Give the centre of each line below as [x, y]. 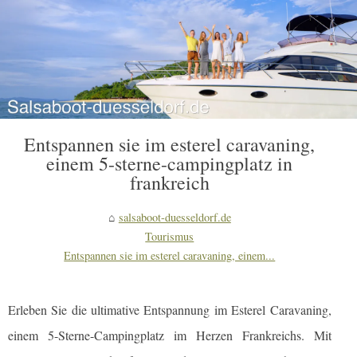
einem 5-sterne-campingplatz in [170, 164]
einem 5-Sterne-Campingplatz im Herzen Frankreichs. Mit [170, 335]
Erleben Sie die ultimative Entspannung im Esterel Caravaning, [170, 310]
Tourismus [170, 237]
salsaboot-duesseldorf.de [175, 218]
